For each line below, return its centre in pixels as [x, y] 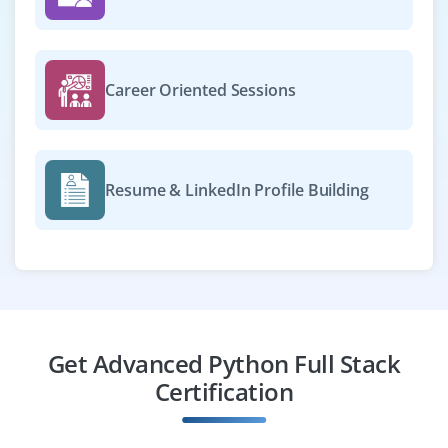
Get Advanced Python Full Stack [224, 363]
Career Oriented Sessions [200, 89]
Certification [224, 391]
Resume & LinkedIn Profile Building [237, 189]
